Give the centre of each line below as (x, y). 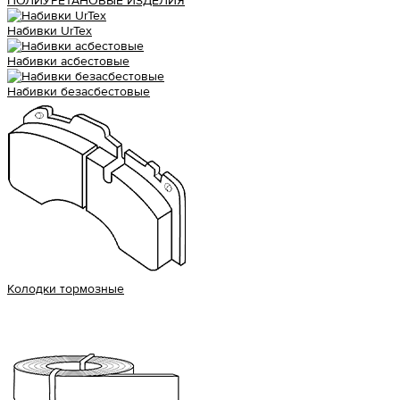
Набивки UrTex (50, 31)
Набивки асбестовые (68, 61)
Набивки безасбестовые (79, 92)
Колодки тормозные (66, 289)
